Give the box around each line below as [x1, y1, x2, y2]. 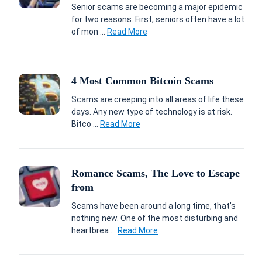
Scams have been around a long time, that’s [71, 201, 236, 211]
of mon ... [71, 27, 107, 36]
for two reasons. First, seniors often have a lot [71, 15, 244, 24]
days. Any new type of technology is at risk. [71, 107, 232, 116]
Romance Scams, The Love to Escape [71, 167, 240, 179]
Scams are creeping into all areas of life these [71, 95, 244, 104]
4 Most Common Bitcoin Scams [71, 75, 213, 87]
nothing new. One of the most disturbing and [71, 213, 238, 223]
